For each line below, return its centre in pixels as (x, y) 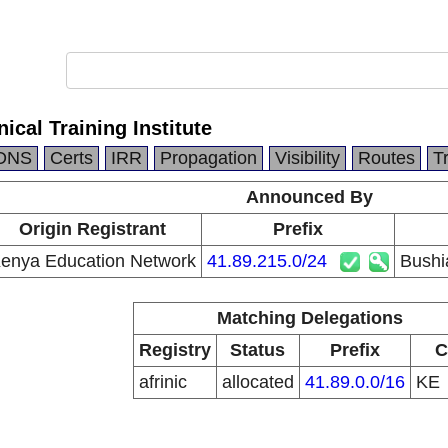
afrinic (162, 382)
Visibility (307, 158)
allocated (257, 382)
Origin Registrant (92, 229)
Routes (386, 158)
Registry (174, 350)
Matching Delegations (309, 318)
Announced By (309, 197)
